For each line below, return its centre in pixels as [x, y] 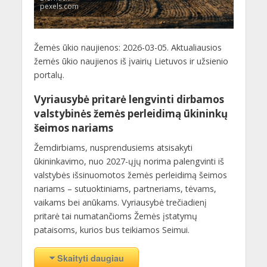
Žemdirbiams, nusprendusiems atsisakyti [113, 148]
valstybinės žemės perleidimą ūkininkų [131, 114]
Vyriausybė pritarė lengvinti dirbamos [129, 100]
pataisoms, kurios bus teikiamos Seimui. [111, 230]
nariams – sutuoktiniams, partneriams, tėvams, [125, 189]
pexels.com [59, 7]
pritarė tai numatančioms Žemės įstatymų [115, 216]
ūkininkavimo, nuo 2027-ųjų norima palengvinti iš [129, 162]
